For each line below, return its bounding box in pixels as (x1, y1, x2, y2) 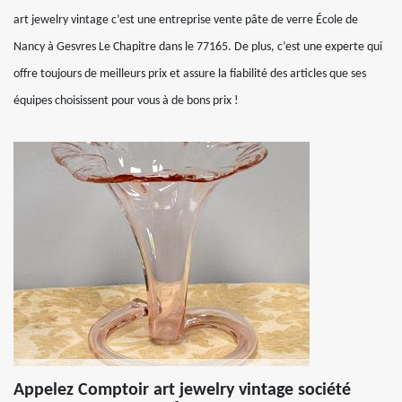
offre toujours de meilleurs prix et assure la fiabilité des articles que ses (13, 67, 366, 81)
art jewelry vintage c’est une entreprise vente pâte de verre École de (13, 13, 358, 27)
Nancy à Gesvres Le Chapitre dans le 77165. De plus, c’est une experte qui (13, 40, 382, 54)
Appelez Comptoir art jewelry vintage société (13, 381, 351, 399)
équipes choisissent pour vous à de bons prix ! (13, 94, 239, 108)
